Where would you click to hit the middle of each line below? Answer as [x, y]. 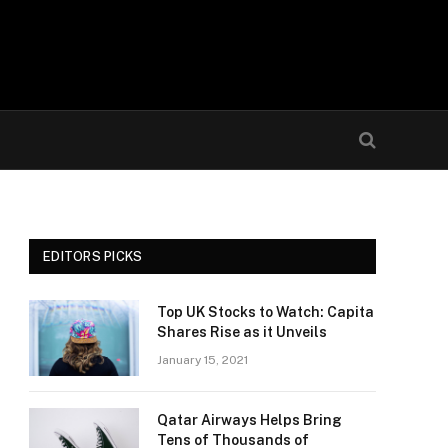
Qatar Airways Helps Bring [249, 420]
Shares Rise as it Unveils [242, 332]
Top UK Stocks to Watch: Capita [265, 312]
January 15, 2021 [202, 360]
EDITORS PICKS [93, 256]
